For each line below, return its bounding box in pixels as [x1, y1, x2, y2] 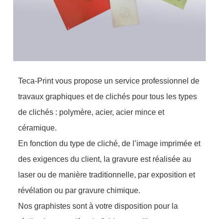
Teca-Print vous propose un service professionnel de [18, 76, 200, 85]
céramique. [18, 123, 57, 132]
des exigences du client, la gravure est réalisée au [18, 154, 192, 163]
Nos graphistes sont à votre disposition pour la [18, 201, 178, 210]
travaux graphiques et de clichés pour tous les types [18, 92, 197, 101]
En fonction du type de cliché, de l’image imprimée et [18, 139, 201, 148]
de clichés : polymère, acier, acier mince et [18, 108, 165, 116]
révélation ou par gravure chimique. [18, 186, 141, 195]
